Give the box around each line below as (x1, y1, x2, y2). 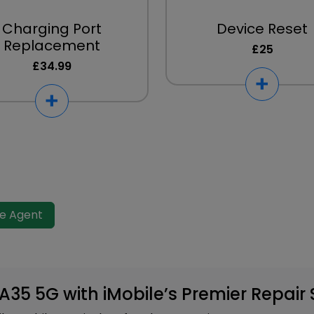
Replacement (4, 36, 100, 55)
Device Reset (217, 19, 308, 39)
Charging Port (2, 19, 102, 39)
